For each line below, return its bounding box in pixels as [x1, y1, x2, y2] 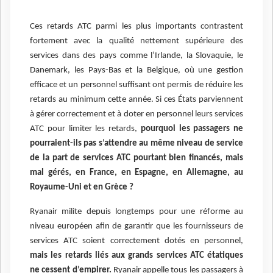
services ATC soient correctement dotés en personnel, [30, 236, 243, 246]
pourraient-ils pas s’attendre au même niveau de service [30, 139, 243, 149]
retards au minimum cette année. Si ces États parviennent [30, 95, 243, 105]
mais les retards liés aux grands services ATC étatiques [30, 251, 243, 261]
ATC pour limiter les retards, [30, 124, 141, 134]
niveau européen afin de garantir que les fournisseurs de [30, 222, 243, 232]
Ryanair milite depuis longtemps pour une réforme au [30, 207, 243, 217]
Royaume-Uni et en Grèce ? [30, 183, 133, 193]
